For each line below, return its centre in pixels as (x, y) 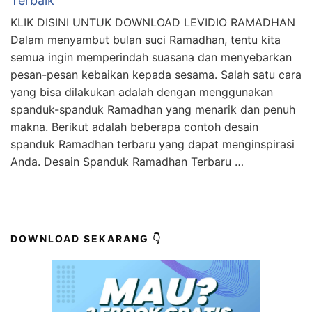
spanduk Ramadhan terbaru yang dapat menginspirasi (153, 144)
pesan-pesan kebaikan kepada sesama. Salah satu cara (156, 74)
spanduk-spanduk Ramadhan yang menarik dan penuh (153, 109)
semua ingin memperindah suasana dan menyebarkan (151, 57)
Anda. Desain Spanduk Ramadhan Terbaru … (127, 161)
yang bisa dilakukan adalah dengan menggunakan (142, 92)
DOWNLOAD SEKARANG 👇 (86, 239)
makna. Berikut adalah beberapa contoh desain (134, 126)
